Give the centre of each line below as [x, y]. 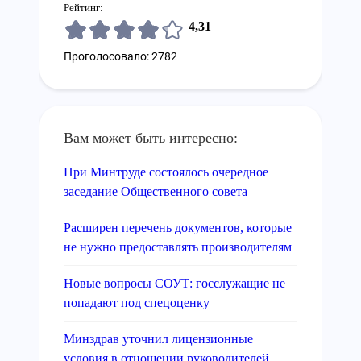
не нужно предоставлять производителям [178, 247]
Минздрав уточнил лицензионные [158, 339]
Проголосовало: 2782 [120, 56]
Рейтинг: [83, 8]
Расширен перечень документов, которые [178, 228]
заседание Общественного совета [156, 191]
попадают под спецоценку [137, 303]
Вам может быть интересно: [151, 138]
